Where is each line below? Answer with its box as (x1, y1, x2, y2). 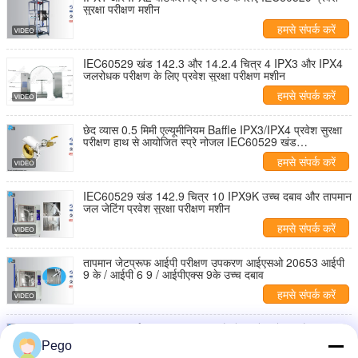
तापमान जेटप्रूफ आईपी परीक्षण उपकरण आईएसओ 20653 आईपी (83, 254, 344, 270)
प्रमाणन (83, 332, 115, 348)
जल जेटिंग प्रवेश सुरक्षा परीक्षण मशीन (83, 200, 230, 216)
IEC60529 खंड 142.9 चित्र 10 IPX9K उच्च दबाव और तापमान (83, 188, 352, 204)
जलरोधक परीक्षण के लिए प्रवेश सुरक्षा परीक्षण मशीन (83, 67, 285, 83)
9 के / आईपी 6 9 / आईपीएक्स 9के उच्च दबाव (83, 266, 264, 282)
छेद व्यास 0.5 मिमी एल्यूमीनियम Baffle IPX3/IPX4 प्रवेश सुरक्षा (83, 121, 342, 137)
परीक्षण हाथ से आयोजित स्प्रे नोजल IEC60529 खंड (83, 133, 296, 149)
